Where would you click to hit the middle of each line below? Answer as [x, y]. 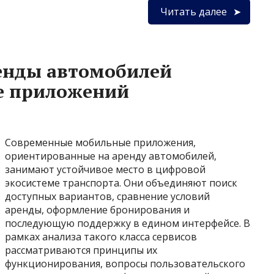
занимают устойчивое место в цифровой [105, 169]
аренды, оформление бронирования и [97, 210]
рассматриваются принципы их [81, 250]
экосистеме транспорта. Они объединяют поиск [121, 183]
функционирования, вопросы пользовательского [125, 264]
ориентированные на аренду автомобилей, [111, 156]
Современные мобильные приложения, [100, 143]
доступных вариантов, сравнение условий [107, 196]
